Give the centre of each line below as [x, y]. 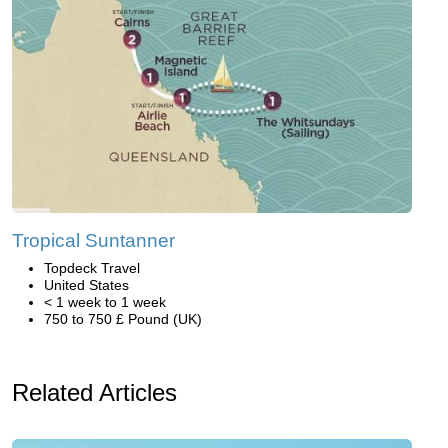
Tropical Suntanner [93, 241]
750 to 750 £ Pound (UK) [123, 319]
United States [86, 285]
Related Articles [94, 393]
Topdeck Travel [92, 268]
